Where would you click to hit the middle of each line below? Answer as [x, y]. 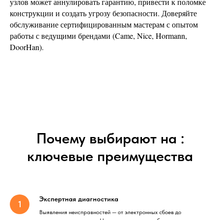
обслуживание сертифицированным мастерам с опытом [104, 25]
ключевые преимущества [110, 156]
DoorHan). [27, 47]
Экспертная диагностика [79, 199]
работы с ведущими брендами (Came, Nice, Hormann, [98, 36]
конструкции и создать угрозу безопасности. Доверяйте [103, 13]
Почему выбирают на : [110, 138]
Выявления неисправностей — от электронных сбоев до [110, 212]
